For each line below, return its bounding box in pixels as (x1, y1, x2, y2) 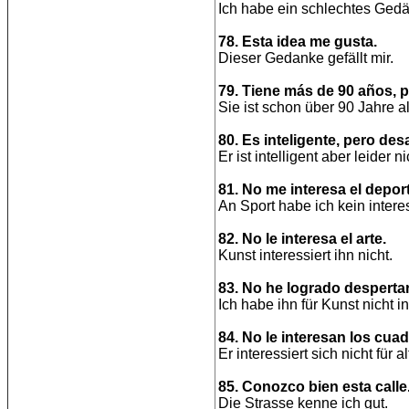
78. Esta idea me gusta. (218, 34, 377, 49)
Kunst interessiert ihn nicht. (218, 247, 393, 263)
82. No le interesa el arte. (218, 231, 386, 246)
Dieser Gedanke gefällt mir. (218, 50, 393, 66)
